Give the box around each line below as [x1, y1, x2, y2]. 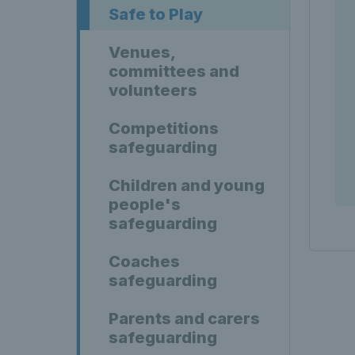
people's [109, 195, 181, 214]
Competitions [109, 119, 219, 138]
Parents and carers [109, 309, 260, 328]
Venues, [109, 43, 176, 62]
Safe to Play [109, 5, 203, 24]
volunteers [109, 81, 197, 100]
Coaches [109, 252, 180, 271]
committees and [109, 62, 239, 81]
